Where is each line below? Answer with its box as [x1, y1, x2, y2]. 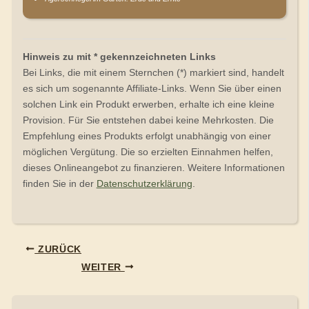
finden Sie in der [22, 178, 97, 190]
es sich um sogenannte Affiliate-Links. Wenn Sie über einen [22, 83, 281, 94]
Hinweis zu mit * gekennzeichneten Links [22, 51, 216, 63]
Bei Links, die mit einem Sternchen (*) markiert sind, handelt [22, 67, 284, 79]
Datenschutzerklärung [96, 178, 192, 190]
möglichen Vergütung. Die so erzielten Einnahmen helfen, [22, 146, 273, 158]
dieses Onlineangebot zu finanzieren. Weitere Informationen [22, 162, 285, 174]
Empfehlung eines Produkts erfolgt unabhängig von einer [22, 130, 271, 142]
